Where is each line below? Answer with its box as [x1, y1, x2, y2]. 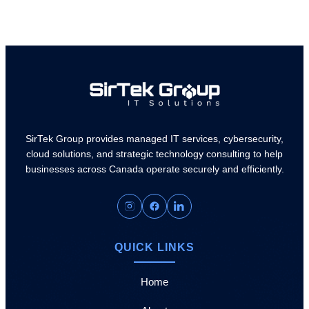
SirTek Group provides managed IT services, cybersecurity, [26, 133, 283, 144]
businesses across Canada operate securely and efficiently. [25, 163, 284, 175]
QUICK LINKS [114, 241, 195, 253]
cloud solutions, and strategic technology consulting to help [26, 148, 283, 159]
